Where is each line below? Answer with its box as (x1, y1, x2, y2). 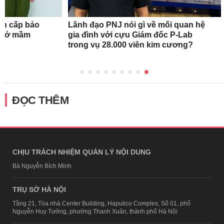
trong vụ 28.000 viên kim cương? (67, 40, 193, 49)
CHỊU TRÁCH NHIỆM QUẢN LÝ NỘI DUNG (12, 147, 151, 156)
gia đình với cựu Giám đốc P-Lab (67, 30, 192, 39)
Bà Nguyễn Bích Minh (12, 162, 71, 169)
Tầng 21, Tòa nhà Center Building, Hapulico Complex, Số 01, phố (12, 199, 190, 207)
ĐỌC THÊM (12, 93, 68, 106)
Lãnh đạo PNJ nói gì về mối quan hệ (67, 20, 205, 29)
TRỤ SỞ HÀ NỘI (12, 185, 66, 193)
